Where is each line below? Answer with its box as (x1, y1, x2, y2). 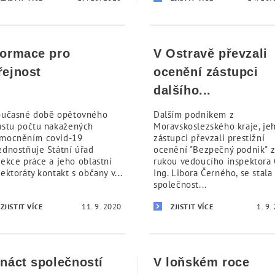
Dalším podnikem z (153, 109, 234, 120)
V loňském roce (153, 255, 250, 269)
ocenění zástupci (153, 65, 258, 79)
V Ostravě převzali (153, 47, 268, 60)
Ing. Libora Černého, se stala (153, 167, 273, 179)
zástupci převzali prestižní (153, 132, 265, 144)
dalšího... (153, 83, 211, 97)
